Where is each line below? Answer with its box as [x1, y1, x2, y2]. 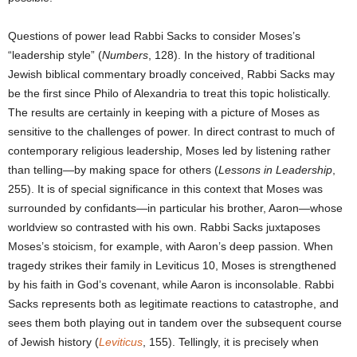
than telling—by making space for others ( [8, 163, 218, 177]
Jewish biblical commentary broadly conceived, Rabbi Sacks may [8, 68, 335, 81]
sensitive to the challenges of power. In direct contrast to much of [8, 125, 335, 139]
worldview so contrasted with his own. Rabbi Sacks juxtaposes [8, 221, 320, 234]
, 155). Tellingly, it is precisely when [143, 335, 319, 349]
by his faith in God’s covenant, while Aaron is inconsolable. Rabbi [8, 278, 334, 292]
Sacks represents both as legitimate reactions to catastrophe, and [8, 297, 339, 311]
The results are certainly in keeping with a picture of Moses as [8, 106, 320, 120]
